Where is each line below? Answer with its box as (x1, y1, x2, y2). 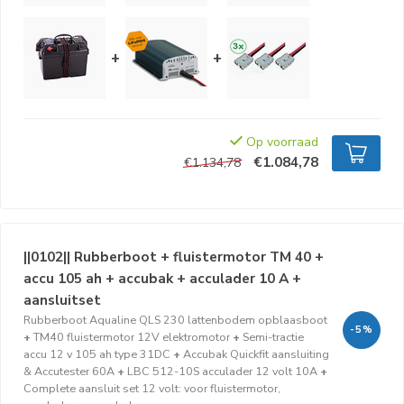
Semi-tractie (243, 329, 304, 344)
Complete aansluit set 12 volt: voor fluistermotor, (23, 381, 280, 396)
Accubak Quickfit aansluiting (183, 346, 329, 362)
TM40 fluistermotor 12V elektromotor (33, 329, 230, 344)
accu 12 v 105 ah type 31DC (23, 346, 170, 362)
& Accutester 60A (23, 363, 115, 379)
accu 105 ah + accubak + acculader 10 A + (23, 269, 301, 288)
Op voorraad (243, 133, 318, 151)
